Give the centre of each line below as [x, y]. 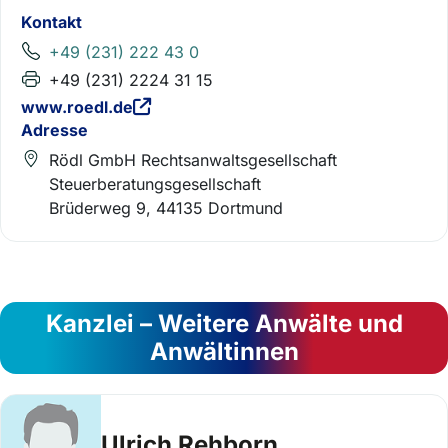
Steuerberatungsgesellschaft [155, 183]
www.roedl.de [77, 107]
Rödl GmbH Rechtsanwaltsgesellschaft [193, 159]
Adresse [54, 129]
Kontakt [51, 22]
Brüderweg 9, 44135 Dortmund [166, 207]
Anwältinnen [224, 351]
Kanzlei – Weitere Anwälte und [224, 323]
